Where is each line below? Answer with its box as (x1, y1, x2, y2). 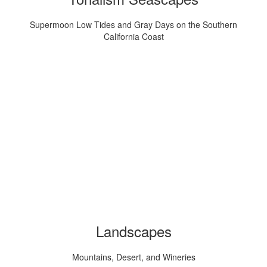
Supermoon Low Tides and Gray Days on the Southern (30, 18, 237, 30)
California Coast (103, 30, 164, 42)
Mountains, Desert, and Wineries (72, 250, 195, 263)
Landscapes (95, 221, 172, 241)
